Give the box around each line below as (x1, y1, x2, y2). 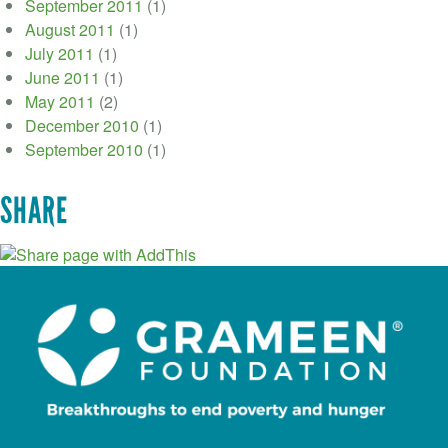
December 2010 (25, 113, 139, 137)
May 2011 (25, 89, 95, 113)
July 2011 (25, 41, 94, 65)
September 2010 (25, 137, 143, 161)
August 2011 (25, 17, 115, 41)
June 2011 (25, 65, 100, 89)
